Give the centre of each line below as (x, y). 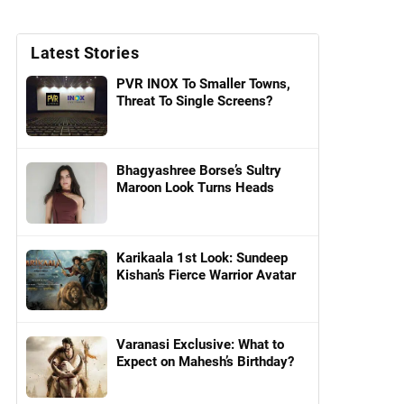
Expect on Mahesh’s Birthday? (205, 362)
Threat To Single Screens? (194, 101)
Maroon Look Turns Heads (195, 188)
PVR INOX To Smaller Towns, (203, 84)
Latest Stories (85, 53)
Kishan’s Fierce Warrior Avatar (206, 275)
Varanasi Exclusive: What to (200, 345)
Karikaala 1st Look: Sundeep (202, 257)
